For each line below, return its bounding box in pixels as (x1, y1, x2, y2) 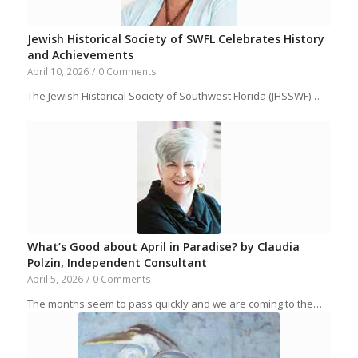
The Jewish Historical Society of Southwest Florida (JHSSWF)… (26, 89, 320, 104)
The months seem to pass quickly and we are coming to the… (26, 296, 322, 312)
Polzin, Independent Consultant (26, 255, 207, 271)
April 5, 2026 (26, 272, 83, 286)
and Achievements (26, 47, 133, 63)
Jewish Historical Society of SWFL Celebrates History (26, 31, 324, 47)
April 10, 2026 (26, 65, 89, 78)
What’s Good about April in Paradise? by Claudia (26, 239, 300, 255)
